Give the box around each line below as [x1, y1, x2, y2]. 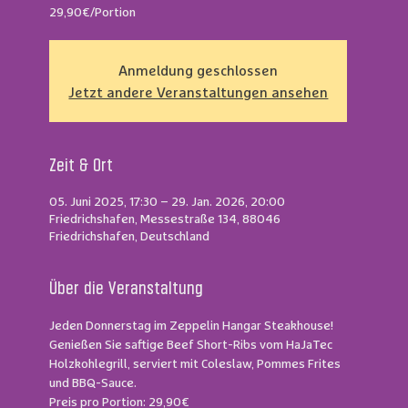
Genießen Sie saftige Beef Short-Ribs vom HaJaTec [49, 335, 336, 352]
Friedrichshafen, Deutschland [49, 227, 210, 244]
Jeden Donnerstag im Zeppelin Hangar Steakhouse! [49, 316, 334, 333]
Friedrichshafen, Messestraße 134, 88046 [49, 209, 281, 227]
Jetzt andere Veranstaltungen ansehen [68, 82, 329, 101]
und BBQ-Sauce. [49, 373, 138, 391]
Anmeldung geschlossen [118, 60, 279, 79]
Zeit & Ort [49, 158, 114, 174]
